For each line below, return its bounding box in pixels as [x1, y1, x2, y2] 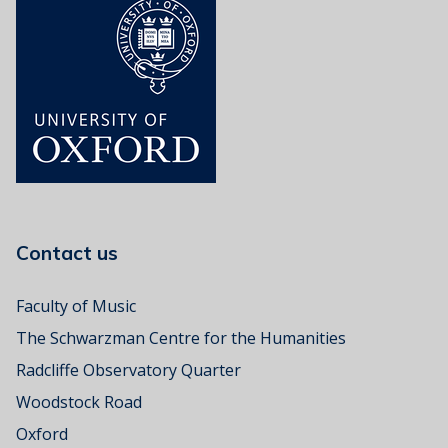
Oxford [16, 423, 68, 445]
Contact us [16, 241, 148, 265]
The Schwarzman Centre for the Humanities [16, 327, 346, 349]
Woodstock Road [16, 391, 142, 413]
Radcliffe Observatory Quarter [16, 359, 241, 381]
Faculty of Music [16, 295, 136, 317]
